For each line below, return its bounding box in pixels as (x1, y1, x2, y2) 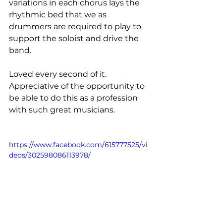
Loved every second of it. (9, 69, 109, 79)
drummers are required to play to (9, 22, 143, 31)
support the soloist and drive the (9, 34, 141, 43)
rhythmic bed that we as (9, 10, 109, 19)
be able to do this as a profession (9, 93, 140, 103)
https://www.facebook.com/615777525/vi (9, 140, 148, 149)
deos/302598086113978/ (9, 151, 91, 160)
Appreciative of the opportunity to (9, 81, 147, 91)
